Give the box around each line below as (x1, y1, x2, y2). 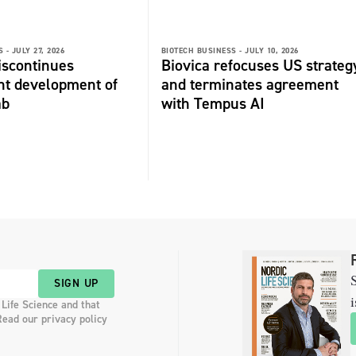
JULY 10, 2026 (245, 44, 299, 56)
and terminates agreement (161, 73, 339, 95)
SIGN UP (54, 276, 99, 292)
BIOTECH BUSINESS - (161, 44, 242, 56)
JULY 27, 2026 (11, 44, 65, 56)
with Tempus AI (161, 92, 265, 114)
